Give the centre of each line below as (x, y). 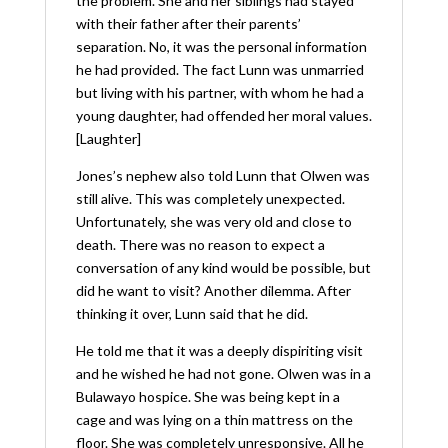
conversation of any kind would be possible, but (223, 267)
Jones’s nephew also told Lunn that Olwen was (222, 175)
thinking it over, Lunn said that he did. (191, 313)
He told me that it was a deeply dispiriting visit (219, 350)
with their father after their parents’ (188, 23)
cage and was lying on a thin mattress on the (214, 419)
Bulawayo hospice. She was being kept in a (207, 396)
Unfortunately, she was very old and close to (213, 221)
